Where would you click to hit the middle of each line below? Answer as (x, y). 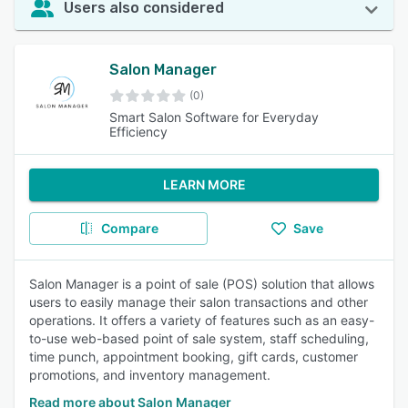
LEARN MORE (204, 184)
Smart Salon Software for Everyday (214, 117)
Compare (129, 228)
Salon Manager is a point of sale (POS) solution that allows (202, 284)
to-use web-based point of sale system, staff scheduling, (199, 338)
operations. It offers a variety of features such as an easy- (202, 320)
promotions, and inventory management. (150, 375)
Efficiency (138, 132)
